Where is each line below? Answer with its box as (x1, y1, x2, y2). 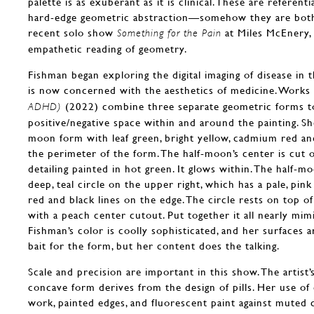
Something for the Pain (117, 27, 221, 39)
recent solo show (28, 26, 117, 39)
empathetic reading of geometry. (28, 42, 187, 55)
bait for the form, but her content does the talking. (28, 239, 280, 252)
